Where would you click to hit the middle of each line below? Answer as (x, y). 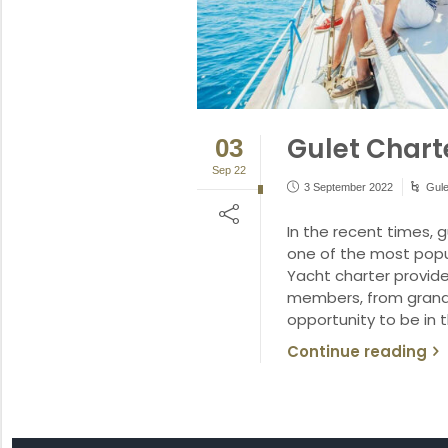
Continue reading (357, 351)
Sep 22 (228, 170)
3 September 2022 (348, 187)
